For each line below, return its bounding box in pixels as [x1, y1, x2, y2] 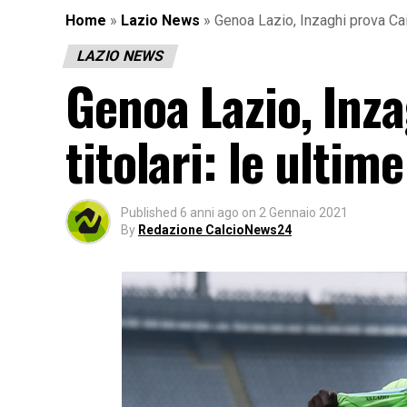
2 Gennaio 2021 [259, 204, 348, 220]
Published [121, 204, 177, 220]
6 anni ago [180, 204, 239, 220]
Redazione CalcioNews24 [138, 222, 292, 237]
